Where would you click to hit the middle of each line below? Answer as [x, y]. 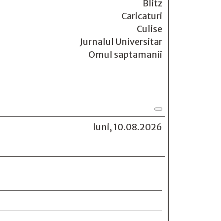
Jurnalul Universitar [121, 42]
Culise [149, 29]
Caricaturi [142, 16]
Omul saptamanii [125, 55]
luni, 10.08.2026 [128, 127]
